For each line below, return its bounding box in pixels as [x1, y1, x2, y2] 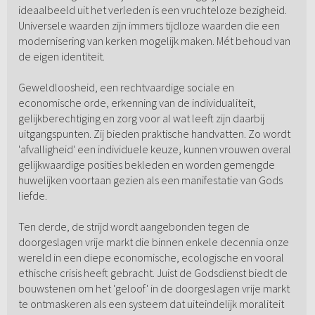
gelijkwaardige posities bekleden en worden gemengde [18, 157, 275, 172]
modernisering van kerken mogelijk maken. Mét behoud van [18, 34, 290, 49]
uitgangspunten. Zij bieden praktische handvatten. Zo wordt [18, 127, 290, 141]
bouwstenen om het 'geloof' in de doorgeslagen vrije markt [18, 281, 290, 296]
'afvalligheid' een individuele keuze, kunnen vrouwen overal [18, 142, 291, 157]
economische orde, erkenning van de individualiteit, [18, 96, 256, 110]
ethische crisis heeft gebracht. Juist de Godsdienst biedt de [18, 266, 288, 281]
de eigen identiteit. [18, 49, 105, 64]
